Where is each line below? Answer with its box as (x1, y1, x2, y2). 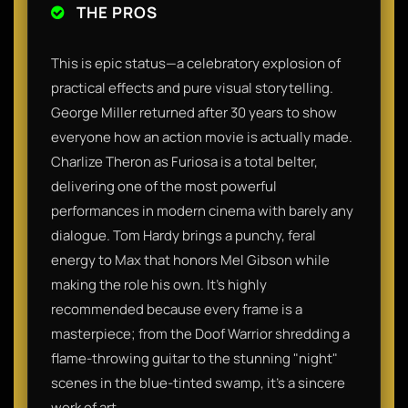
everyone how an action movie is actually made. (51, 127, 352, 147)
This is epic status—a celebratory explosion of (51, 53, 341, 73)
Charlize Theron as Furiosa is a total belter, (51, 151, 318, 171)
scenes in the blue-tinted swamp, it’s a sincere (51, 372, 345, 393)
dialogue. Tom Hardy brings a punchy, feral (51, 225, 316, 245)
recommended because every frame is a (51, 299, 302, 319)
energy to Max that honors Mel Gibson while (51, 250, 330, 270)
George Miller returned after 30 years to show (51, 102, 337, 122)
